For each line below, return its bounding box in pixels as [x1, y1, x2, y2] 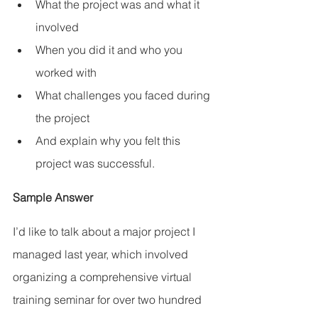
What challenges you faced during [35, 88, 213, 103]
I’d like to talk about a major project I [13, 224, 198, 239]
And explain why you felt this [35, 133, 183, 148]
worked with [35, 65, 97, 80]
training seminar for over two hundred [13, 292, 204, 307]
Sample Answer [13, 190, 93, 205]
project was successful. [35, 156, 155, 171]
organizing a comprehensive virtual [13, 270, 194, 285]
